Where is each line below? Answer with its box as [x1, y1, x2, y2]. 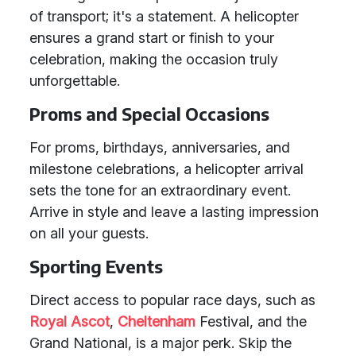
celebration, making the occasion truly [29, 51, 278, 68]
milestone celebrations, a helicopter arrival [29, 161, 304, 177]
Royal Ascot [29, 313, 110, 330]
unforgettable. [29, 72, 120, 89]
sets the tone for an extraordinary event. [29, 182, 291, 199]
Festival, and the [195, 313, 307, 330]
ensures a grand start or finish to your [29, 29, 274, 46]
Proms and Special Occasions [29, 103, 269, 125]
